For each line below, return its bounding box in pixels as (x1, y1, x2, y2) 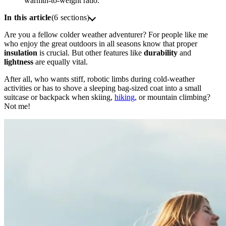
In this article (4, 13, 51, 22)
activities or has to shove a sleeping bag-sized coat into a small (4, 84, 201, 92)
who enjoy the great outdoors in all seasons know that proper (4, 39, 197, 48)
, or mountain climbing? (135, 93, 210, 101)
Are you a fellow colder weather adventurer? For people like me (4, 30, 208, 39)
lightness (4, 58, 33, 66)
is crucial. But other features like (37, 48, 144, 57)
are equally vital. (33, 58, 90, 66)
